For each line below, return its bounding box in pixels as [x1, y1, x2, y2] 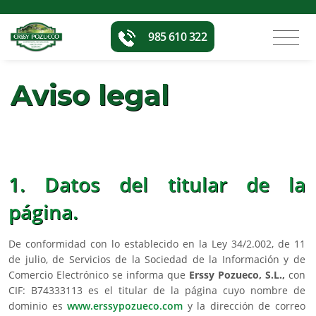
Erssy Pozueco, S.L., [189, 268, 285, 282]
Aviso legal [11, 78, 169, 113]
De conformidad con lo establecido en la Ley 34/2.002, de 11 [8, 237, 305, 251]
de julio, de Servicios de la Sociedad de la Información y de [8, 253, 305, 267]
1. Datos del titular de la [8, 171, 305, 198]
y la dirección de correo [183, 299, 306, 313]
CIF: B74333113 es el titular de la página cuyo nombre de [8, 284, 305, 298]
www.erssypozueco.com [67, 299, 183, 313]
